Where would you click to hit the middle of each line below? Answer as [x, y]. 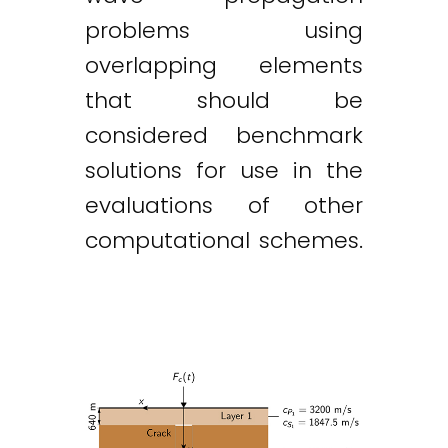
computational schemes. [224, 241]
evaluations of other [224, 206]
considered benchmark [224, 136]
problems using [224, 31]
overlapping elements [224, 66]
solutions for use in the [224, 171]
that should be [224, 101]
